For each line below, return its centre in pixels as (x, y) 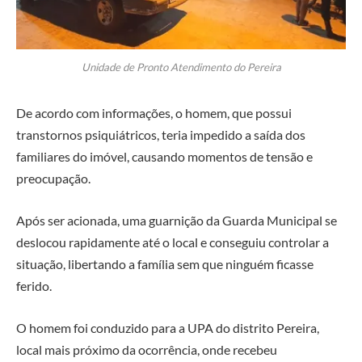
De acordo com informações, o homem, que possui (154, 113)
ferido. (34, 285)
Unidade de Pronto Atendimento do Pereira (181, 67)
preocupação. (53, 179)
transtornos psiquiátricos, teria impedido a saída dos (161, 135)
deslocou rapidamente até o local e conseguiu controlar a (173, 242)
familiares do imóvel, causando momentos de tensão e (164, 157)
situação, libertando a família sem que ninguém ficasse (165, 263)
